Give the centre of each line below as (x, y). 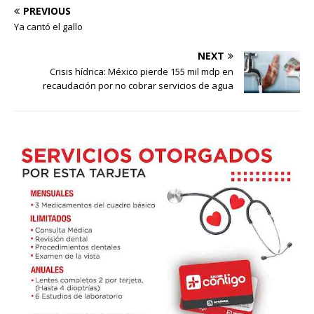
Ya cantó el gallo (48, 26)
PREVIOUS (47, 11)
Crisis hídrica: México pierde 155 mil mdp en (142, 71)
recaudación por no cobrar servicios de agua (138, 85)
